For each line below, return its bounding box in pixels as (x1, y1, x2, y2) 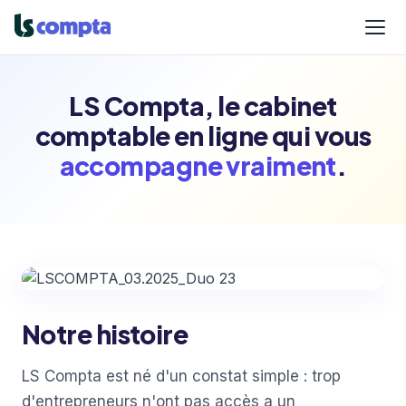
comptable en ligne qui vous (34, 120, 372, 151)
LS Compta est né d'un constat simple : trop (22, 367, 341, 385)
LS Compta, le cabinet (69, 90, 337, 121)
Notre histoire (22, 318, 188, 350)
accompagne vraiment (59, 150, 336, 181)
